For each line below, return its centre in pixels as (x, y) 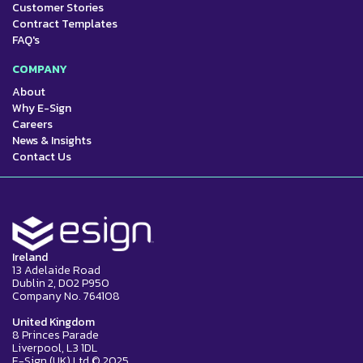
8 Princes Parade (56, 335)
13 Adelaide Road (56, 271)
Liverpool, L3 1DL (55, 348)
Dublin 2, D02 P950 (61, 284)
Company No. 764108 (66, 297)
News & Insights (52, 140)
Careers (32, 124)
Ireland (30, 258)
